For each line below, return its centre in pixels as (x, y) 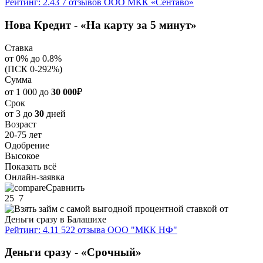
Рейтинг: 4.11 (32, 230)
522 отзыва (83, 230)
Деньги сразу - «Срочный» (73, 252)
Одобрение (27, 145)
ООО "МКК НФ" (142, 230)
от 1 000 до (28, 92)
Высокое (22, 156)
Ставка (19, 48)
